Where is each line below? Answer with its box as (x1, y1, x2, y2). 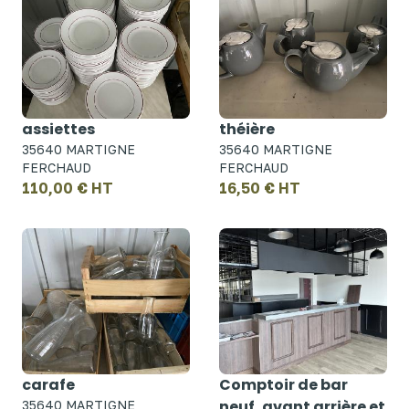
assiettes (22, 119, 95, 140)
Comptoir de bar (219, 374, 348, 395)
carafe (22, 374, 75, 395)
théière (219, 119, 275, 140)
